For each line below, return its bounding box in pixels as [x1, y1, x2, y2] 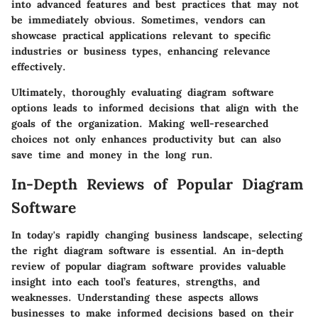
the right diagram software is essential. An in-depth [11, 243, 284, 257]
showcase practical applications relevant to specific [11, 29, 270, 43]
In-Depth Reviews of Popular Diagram [11, 175, 303, 194]
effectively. [11, 60, 66, 74]
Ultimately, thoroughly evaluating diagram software [11, 86, 274, 99]
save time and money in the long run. [11, 148, 213, 162]
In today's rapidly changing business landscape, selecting [11, 228, 302, 241]
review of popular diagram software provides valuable [11, 259, 286, 273]
